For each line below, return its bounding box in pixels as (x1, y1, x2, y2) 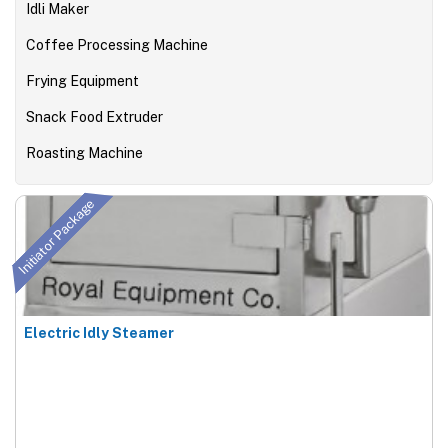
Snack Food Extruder (26, 108, 163, 125)
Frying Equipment (26, 72, 139, 89)
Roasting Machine (26, 144, 143, 161)
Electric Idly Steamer (24, 324, 174, 341)
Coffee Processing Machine (26, 36, 208, 53)
